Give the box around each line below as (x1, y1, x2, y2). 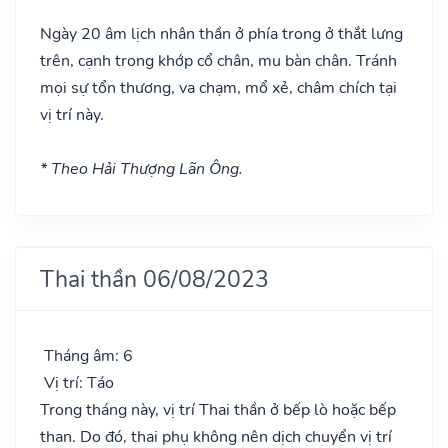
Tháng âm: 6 (40, 344, 133, 367)
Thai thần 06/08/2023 (40, 262, 269, 295)
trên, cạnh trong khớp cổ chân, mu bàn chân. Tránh (40, 49, 397, 72)
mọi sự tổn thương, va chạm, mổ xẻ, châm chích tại (40, 76, 397, 99)
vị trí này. (40, 103, 104, 126)
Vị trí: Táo (40, 371, 114, 394)
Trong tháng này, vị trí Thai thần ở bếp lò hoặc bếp (40, 398, 396, 421)
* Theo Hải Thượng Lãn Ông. (40, 157, 243, 180)
